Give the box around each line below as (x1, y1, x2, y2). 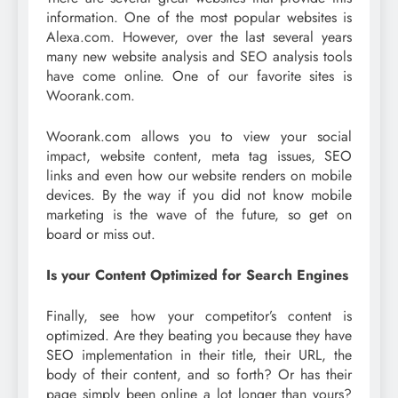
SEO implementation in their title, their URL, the (46, 345, 352, 366)
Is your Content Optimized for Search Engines (46, 265, 348, 286)
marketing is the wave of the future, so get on (46, 204, 352, 226)
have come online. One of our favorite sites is (46, 66, 352, 87)
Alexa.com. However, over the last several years (46, 27, 352, 48)
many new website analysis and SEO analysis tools (46, 46, 352, 68)
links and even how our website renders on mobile (46, 165, 352, 187)
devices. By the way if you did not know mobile (46, 185, 352, 206)
